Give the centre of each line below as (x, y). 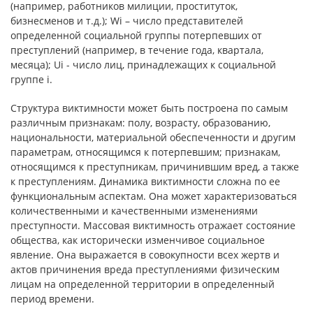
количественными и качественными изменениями (134, 211)
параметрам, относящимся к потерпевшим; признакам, (145, 152)
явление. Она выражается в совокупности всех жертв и (145, 255)
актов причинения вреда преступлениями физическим (145, 269)
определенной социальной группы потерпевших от (136, 35)
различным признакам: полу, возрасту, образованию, (140, 123)
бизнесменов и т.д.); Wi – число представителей (127, 21)
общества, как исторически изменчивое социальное (138, 240)
